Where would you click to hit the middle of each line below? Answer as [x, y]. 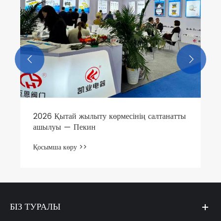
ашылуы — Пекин [64, 128]
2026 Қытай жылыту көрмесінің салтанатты [110, 117]
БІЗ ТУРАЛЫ [35, 207]
